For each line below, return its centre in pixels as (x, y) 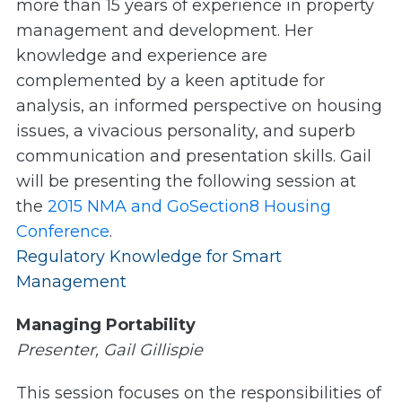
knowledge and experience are (142, 56)
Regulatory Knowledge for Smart (149, 257)
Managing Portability (106, 325)
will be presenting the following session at (186, 182)
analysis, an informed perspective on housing (199, 106)
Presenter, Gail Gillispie (109, 350)
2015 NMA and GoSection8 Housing (189, 207)
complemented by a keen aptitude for (170, 81)
